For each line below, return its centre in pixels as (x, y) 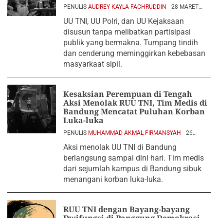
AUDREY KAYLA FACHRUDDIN (127, 7)
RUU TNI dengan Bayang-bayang (127, 209)
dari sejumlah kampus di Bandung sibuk (132, 169)
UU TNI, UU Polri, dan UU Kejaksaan (124, 21)
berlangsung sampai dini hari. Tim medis (134, 158)
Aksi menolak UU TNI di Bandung (120, 147)
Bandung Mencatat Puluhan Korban (134, 111)
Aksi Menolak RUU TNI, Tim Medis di (135, 103)
